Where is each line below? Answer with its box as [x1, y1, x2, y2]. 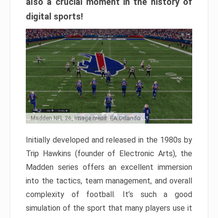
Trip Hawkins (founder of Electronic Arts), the [26, 149, 192, 159]
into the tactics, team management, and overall [26, 176, 192, 186]
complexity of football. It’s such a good [26, 190, 192, 200]
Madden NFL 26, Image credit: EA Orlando [31, 115, 140, 122]
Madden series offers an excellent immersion [26, 163, 192, 172]
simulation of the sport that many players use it [26, 203, 192, 213]
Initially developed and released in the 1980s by [26, 135, 192, 145]
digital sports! [26, 11, 83, 21]
